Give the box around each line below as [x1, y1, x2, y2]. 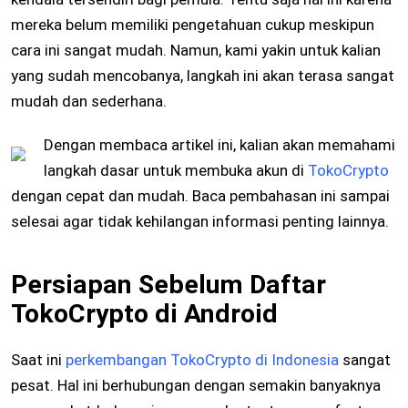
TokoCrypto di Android [11, 299, 278, 330]
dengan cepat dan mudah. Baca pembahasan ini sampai [11, 187, 390, 206]
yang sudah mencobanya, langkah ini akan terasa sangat [11, 66, 394, 86]
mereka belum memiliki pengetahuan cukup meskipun [11, 15, 374, 35]
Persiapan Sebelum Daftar [11, 270, 326, 301]
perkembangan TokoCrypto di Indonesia [66, 351, 339, 370]
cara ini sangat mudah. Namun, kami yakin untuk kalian [11, 41, 381, 60]
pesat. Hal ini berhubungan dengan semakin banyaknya [11, 376, 381, 395]
